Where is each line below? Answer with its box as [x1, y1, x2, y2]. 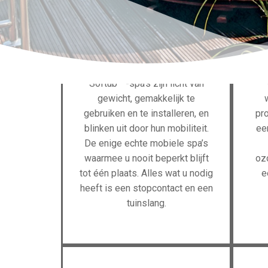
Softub [89, 78, 117, 89]
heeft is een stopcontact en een [80, 182, 213, 194]
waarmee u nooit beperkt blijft [84, 153, 209, 164]
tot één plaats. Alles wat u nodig [80, 167, 213, 179]
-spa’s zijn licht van [123, 78, 204, 89]
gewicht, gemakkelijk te [98, 93, 195, 104]
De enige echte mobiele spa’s [84, 138, 208, 149]
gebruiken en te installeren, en [84, 108, 209, 119]
